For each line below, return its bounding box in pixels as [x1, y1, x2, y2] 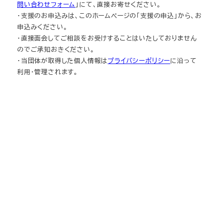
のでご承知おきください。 [17, 44, 95, 54]
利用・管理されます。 [17, 66, 78, 76]
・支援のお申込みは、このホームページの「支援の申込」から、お [17, 10, 202, 20]
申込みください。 [17, 22, 68, 31]
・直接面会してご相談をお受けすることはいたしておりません [17, 33, 197, 43]
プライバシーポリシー [108, 55, 171, 65]
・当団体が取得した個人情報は [17, 55, 108, 65]
